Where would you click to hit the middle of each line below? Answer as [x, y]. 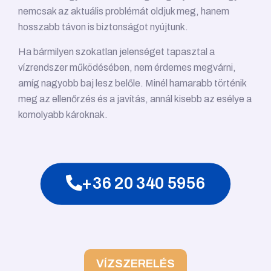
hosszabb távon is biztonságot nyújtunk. [103, 27]
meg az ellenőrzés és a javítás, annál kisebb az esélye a [135, 99]
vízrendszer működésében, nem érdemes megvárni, [127, 68]
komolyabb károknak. [63, 115]
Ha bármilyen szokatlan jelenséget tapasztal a [116, 52]
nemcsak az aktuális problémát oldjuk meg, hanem [124, 11]
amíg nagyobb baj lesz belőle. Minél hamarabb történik [132, 83]
